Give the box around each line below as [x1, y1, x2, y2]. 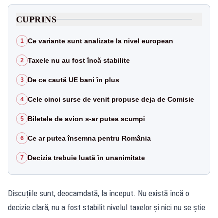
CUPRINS [16, 14, 57, 24]
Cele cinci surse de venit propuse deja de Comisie [28, 95, 194, 103]
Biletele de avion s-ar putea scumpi [28, 114, 145, 123]
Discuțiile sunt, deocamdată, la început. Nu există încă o [8, 188, 189, 198]
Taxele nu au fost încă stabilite [28, 56, 130, 64]
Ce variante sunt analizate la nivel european [28, 36, 173, 45]
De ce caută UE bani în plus [28, 75, 119, 84]
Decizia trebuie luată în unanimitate [28, 153, 145, 162]
